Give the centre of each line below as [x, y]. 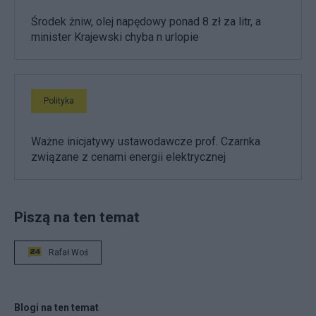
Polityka [59, 101]
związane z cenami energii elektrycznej [128, 157]
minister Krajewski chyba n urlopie [115, 37]
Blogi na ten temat [56, 307]
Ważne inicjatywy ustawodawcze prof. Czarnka [146, 141]
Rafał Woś [68, 252]
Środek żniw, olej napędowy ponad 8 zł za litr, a [146, 21]
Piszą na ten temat [77, 217]
